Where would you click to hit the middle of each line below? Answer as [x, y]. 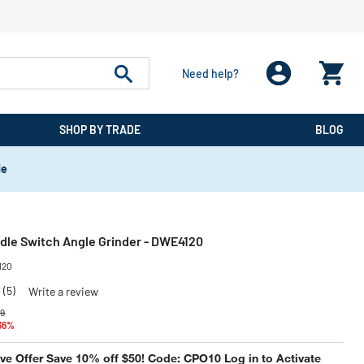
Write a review [63, 291]
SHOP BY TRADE [100, 130]
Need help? [210, 73]
